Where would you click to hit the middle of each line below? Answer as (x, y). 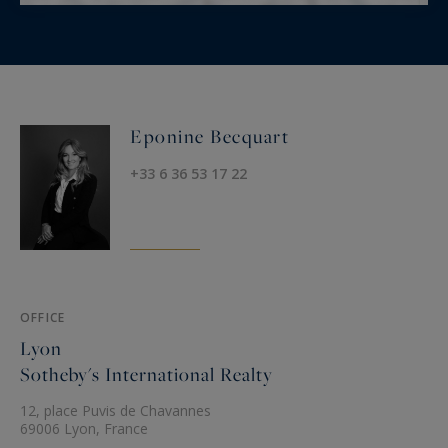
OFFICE (43, 318)
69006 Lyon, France (84, 429)
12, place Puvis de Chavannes (115, 411)
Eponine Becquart (209, 136)
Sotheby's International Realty (146, 374)
